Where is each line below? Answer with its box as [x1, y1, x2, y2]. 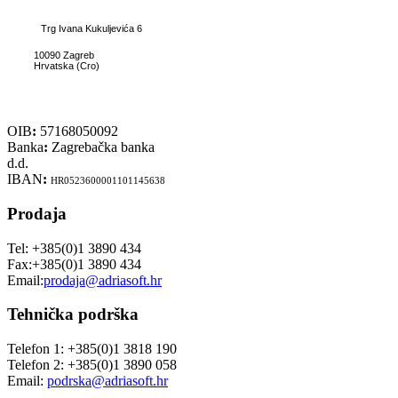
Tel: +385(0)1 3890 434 [7, 240, 141, 256]
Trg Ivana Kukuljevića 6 [36, 22, 142, 34]
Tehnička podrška [7, 305, 139, 324]
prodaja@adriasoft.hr [44, 272, 162, 288]
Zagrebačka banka [52, 139, 155, 155]
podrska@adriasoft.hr [47, 373, 168, 389]
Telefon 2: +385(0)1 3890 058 [7, 357, 177, 373]
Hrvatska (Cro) [7, 60, 99, 71]
